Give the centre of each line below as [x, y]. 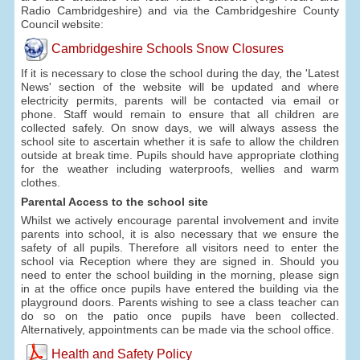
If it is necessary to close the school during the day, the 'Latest [180, 73]
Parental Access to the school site [115, 201]
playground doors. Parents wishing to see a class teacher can [180, 302]
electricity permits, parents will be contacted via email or [180, 100]
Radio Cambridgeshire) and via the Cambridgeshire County [180, 11]
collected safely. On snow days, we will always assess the [180, 127]
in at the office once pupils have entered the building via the [180, 288]
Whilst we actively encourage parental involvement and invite [180, 220]
